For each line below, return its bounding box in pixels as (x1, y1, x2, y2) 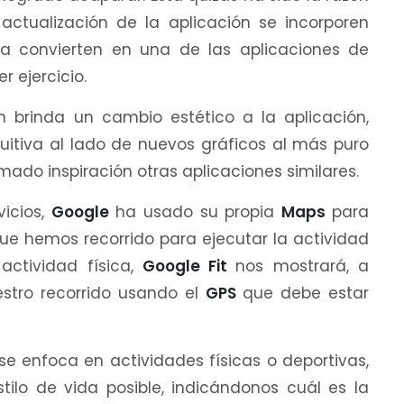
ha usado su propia (115, 200, 282, 223)
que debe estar (242, 281, 370, 304)
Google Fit (142, 254, 236, 277)
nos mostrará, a (235, 254, 370, 277)
